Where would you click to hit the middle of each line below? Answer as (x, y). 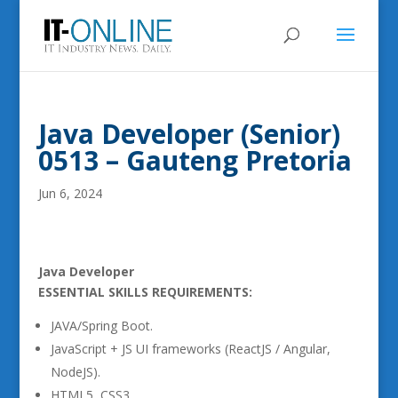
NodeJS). (75, 372)
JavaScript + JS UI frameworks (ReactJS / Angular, (190, 349)
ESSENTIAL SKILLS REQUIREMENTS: (145, 292)
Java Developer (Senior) (189, 134)
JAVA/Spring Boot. (101, 326)
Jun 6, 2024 (70, 193)
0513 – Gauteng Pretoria (195, 160)
